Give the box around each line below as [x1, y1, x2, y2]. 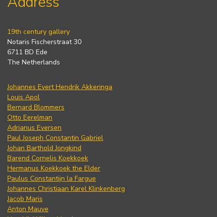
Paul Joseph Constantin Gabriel [7, 133, 103, 142]
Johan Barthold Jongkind [7, 143, 81, 153]
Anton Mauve [7, 204, 48, 214]
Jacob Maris [7, 194, 43, 203]
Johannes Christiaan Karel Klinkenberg [7, 184, 125, 193]
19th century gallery [7, 27, 70, 36]
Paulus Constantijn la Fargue [7, 173, 96, 183]
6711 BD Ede [7, 47, 47, 57]
